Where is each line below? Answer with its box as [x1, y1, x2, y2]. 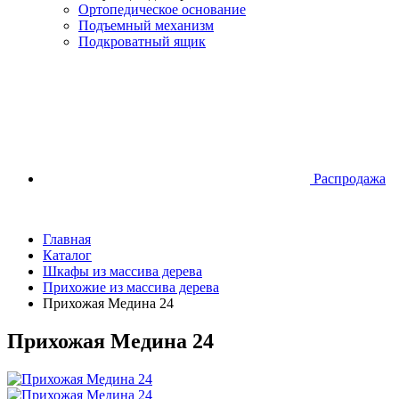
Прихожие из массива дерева [43, 280, 219, 295]
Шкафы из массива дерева [43, 264, 202, 279]
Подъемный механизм [78, 18, 214, 33]
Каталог [43, 248, 92, 263]
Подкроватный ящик [78, 34, 206, 49]
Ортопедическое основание [78, 2, 246, 17]
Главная [43, 232, 91, 247]
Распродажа [313, 171, 386, 186]
